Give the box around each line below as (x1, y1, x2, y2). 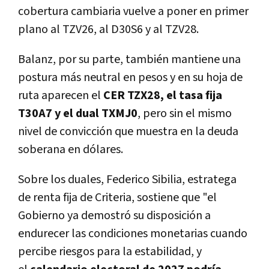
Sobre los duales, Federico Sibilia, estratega (18, 172, 237, 188)
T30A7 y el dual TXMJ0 (18, 106, 138, 122)
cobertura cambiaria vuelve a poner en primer (18, 4, 249, 20)
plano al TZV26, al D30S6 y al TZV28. (18, 22, 199, 38)
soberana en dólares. (18, 142, 123, 158)
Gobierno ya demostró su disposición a (18, 208, 211, 224)
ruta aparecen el (18, 88, 101, 104)
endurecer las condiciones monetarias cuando (18, 226, 247, 242)
